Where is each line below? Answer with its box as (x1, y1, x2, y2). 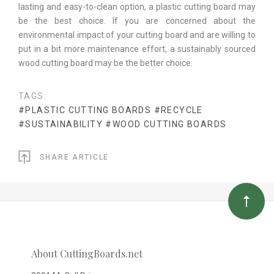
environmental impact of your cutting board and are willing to (18, 30, 256, 40)
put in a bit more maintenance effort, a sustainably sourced (18, 44, 256, 54)
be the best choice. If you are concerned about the (18, 16, 256, 26)
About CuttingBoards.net (31, 247, 143, 261)
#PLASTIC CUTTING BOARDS (18, 105, 152, 115)
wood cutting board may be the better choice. (18, 58, 193, 68)
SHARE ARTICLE (39, 152, 109, 161)
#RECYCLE (154, 105, 203, 115)
